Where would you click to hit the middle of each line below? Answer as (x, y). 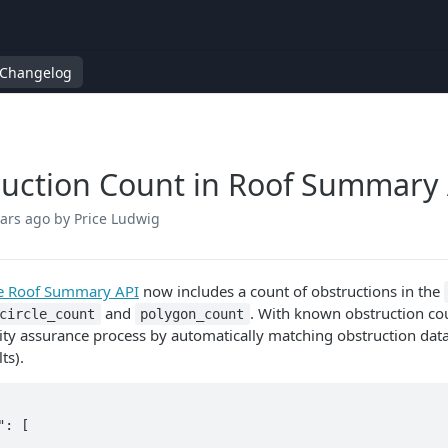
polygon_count (192, 314)
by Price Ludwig (107, 218)
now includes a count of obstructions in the (291, 291)
